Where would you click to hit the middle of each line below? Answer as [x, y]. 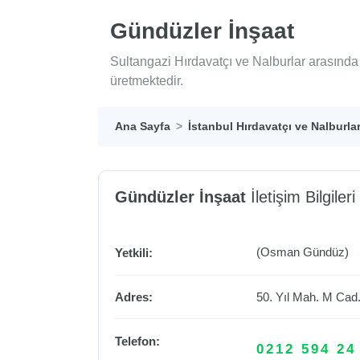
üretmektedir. [147, 81]
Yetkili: [134, 253]
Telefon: [137, 342]
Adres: [134, 297]
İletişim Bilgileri [301, 197]
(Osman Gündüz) [303, 252]
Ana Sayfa [143, 127]
